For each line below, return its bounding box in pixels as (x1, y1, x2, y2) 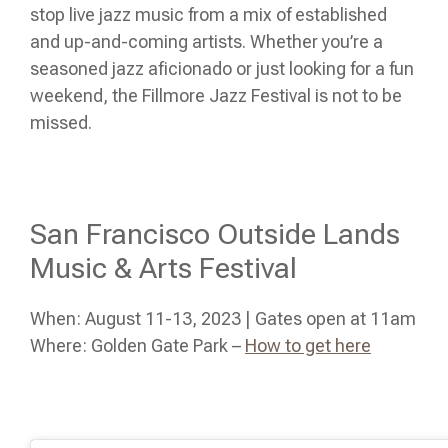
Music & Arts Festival (30, 250, 297, 285)
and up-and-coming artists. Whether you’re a (30, 30, 383, 52)
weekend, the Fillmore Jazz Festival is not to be (30, 84, 402, 106)
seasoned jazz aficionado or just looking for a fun (30, 57, 414, 79)
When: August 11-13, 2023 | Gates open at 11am (30, 307, 416, 329)
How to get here (245, 334, 371, 356)
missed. (30, 111, 96, 133)
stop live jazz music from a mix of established (30, 3, 387, 25)
